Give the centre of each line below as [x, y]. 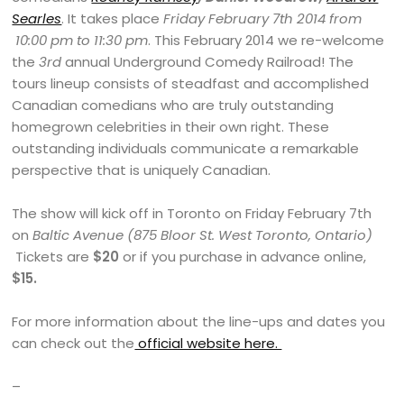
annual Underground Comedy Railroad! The [208, 62]
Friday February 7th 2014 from [263, 19]
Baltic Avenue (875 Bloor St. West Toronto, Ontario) [203, 235]
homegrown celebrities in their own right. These [171, 127]
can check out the [73, 344]
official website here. [208, 344]
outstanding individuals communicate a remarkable [186, 149]
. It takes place [113, 19]
